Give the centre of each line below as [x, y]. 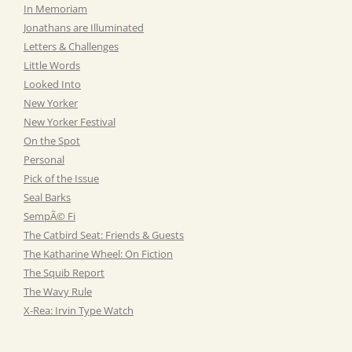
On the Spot [52, 140]
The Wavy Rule [58, 291]
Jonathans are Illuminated [84, 27]
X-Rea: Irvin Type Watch [79, 310]
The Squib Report [64, 272]
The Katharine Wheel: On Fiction [98, 253]
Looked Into [52, 84]
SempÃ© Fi [49, 216]
